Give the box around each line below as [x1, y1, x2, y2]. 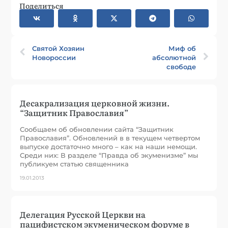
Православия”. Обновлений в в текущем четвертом [20, 134, 201, 142]
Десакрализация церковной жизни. [20, 97, 170, 109]
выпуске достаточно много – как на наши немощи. [20, 142, 197, 151]
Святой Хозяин [32, 44, 85, 53]
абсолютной [152, 53, 196, 62]
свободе [166, 63, 196, 71]
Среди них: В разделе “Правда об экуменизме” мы [20, 151, 198, 160]
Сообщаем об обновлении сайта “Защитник [20, 125, 174, 134]
